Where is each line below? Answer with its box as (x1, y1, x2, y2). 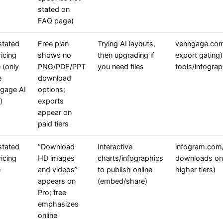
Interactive (98, 142, 132, 152)
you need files (98, 62, 144, 72)
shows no (38, 51, 71, 60)
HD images (38, 154, 75, 163)
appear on (38, 108, 72, 117)
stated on (38, 5, 70, 14)
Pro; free (38, 188, 66, 198)
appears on (38, 177, 76, 186)
